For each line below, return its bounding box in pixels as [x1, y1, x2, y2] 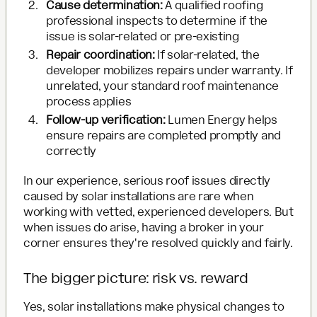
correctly [46, 144, 97, 158]
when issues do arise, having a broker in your [23, 220, 264, 234]
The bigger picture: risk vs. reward [23, 269, 248, 287]
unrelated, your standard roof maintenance [46, 79, 279, 93]
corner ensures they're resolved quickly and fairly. [23, 236, 293, 250]
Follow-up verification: [46, 113, 166, 127]
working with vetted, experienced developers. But [23, 204, 294, 219]
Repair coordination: [46, 47, 155, 62]
